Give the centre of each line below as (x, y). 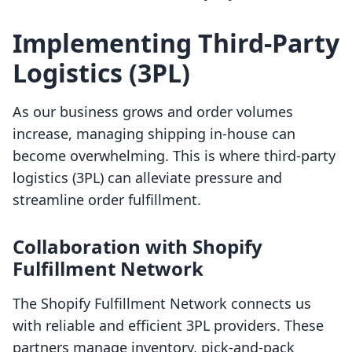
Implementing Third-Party (176, 43)
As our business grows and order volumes (153, 112)
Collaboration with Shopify (137, 247)
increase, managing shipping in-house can (154, 134)
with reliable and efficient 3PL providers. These (168, 326)
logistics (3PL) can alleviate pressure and (147, 178)
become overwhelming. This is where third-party (174, 156)
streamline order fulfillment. (107, 200)
